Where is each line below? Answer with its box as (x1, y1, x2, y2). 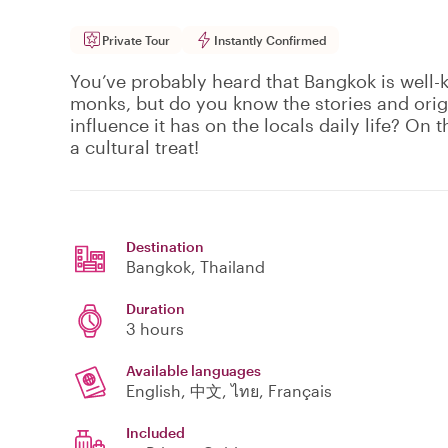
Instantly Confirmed (214, 33, 327, 48)
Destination (126, 238, 204, 256)
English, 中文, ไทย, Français (126, 381, 332, 401)
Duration (126, 300, 185, 318)
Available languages (126, 362, 261, 380)
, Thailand (191, 257, 265, 277)
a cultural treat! (70, 136, 199, 159)
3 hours (126, 319, 184, 339)
